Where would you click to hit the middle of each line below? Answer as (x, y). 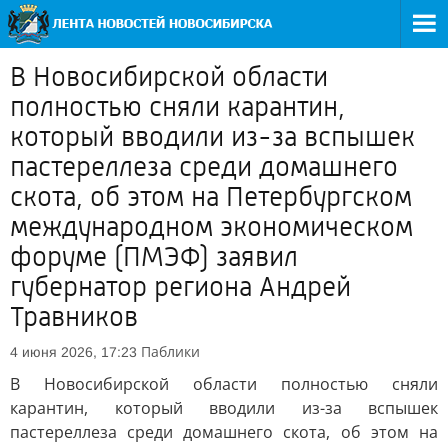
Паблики (170, 351)
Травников (74, 317)
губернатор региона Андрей (180, 287)
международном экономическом (211, 227)
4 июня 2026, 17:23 (73, 352)
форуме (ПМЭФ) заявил (154, 257)
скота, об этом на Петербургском (211, 197)
